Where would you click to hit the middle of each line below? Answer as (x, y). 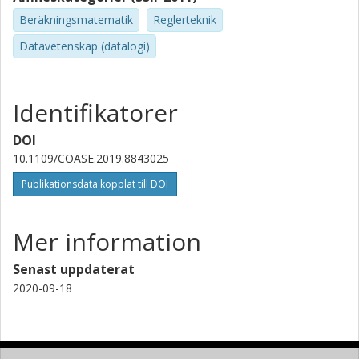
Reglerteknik (185, 20)
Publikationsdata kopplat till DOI (95, 184)
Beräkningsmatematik (76, 20)
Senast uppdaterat (74, 269)
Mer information (107, 241)
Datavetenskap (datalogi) (85, 46)
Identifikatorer (95, 112)
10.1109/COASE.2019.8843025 (91, 158)
